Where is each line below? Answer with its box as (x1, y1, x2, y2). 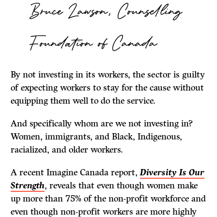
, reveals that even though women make (45, 180, 198, 191)
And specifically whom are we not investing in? (11, 118, 193, 129)
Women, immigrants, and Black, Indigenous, (11, 131, 183, 142)
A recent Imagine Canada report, (11, 167, 140, 178)
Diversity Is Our (140, 167, 205, 178)
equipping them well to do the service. (11, 95, 156, 107)
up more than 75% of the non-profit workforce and (11, 193, 206, 204)
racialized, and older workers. (11, 144, 124, 155)
